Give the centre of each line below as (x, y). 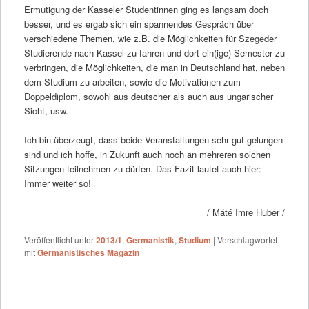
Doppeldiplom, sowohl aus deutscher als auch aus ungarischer (148, 96)
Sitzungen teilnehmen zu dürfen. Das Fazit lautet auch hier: (142, 168)
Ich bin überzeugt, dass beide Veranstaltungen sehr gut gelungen (153, 139)
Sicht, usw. (46, 110)
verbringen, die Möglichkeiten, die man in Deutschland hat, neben (154, 67)
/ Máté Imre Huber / (246, 212)
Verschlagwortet (247, 240)
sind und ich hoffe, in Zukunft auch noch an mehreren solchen (147, 154)
